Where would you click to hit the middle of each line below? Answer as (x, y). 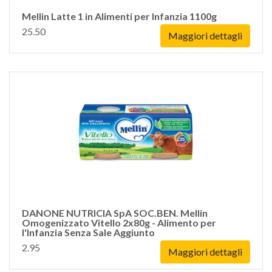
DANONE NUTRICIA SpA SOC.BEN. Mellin (115, 213)
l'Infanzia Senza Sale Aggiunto (88, 232)
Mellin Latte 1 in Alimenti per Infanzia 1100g (119, 16)
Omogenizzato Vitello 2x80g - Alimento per (119, 223)
